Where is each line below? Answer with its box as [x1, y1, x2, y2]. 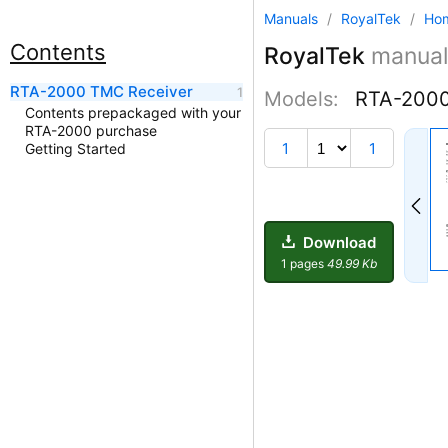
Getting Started [25, 140, 126, 157]
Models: [264, 87, 345, 111]
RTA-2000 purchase [25, 122, 157, 139]
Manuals [264, 10, 318, 27]
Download [299, 232, 376, 252]
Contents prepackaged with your [25, 104, 241, 121]
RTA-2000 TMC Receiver [10, 82, 193, 101]
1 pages [281, 255, 327, 271]
